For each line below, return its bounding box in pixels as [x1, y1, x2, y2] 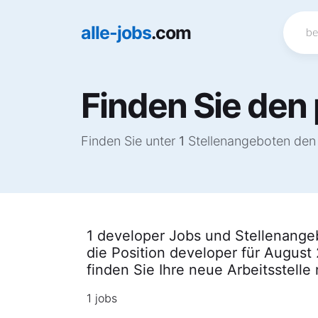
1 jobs [87, 291, 117, 305]
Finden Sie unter [81, 133, 179, 148]
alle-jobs [81, 21, 151, 43]
